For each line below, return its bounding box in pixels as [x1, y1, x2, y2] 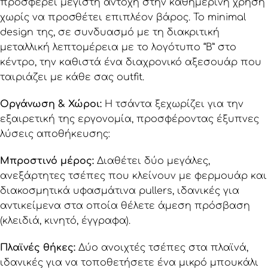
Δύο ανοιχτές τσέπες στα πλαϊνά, [75, 242, 248, 253]
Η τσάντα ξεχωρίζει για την [102, 99, 243, 109]
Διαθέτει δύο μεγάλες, [94, 156, 210, 166]
